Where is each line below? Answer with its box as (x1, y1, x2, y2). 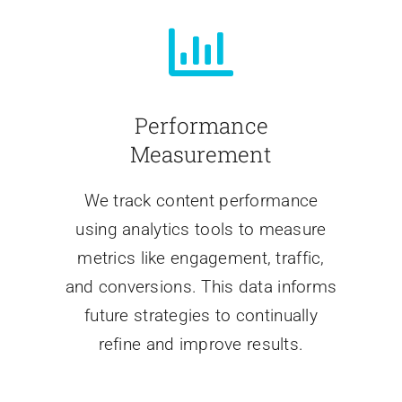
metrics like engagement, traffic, (77, 248, 325, 269)
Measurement (130, 140, 272, 170)
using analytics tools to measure (75, 219, 327, 240)
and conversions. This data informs (65, 276, 337, 298)
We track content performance (83, 190, 319, 212)
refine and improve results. (98, 334, 304, 355)
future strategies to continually (83, 305, 319, 327)
